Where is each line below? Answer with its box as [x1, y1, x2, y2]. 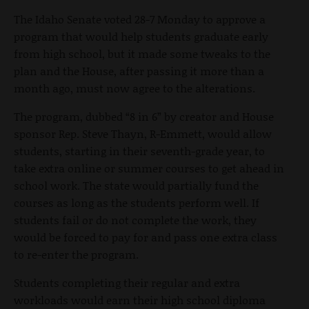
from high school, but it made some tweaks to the [14, 46, 270, 62]
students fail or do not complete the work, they [14, 212, 257, 228]
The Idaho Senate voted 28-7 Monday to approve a [14, 11, 266, 28]
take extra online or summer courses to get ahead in [14, 160, 284, 177]
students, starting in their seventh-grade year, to [14, 143, 265, 159]
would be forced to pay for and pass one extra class [14, 229, 277, 246]
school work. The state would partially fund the [14, 177, 259, 194]
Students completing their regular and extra [14, 275, 240, 291]
